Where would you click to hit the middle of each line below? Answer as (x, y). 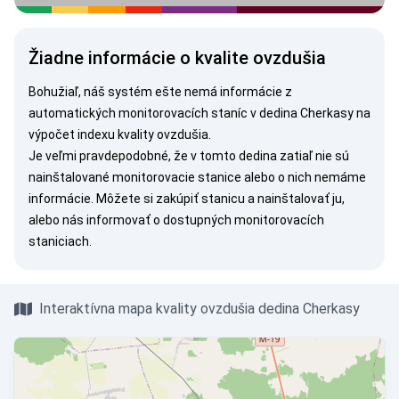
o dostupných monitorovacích (237, 220)
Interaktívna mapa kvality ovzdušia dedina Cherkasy (199, 309)
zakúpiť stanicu (200, 199)
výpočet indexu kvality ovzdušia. (120, 134)
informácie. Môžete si (92, 199)
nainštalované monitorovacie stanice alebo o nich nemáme (197, 177)
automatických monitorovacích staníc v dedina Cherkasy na (199, 113)
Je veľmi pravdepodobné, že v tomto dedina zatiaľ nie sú (189, 156)
